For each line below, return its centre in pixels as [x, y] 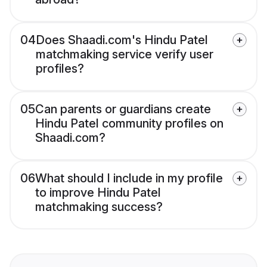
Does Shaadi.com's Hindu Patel [122, 40]
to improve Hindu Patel [98, 193]
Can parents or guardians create [123, 109]
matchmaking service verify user [125, 55]
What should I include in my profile [129, 178]
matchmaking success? [99, 207]
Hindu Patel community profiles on [129, 124]
